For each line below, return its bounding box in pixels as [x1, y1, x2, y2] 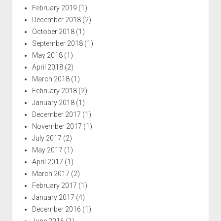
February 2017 [32, 181, 77, 189]
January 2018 [32, 98, 74, 107]
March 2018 [32, 74, 70, 83]
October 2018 [32, 27, 74, 36]
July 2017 [32, 134, 62, 142]
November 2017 [32, 122, 82, 130]
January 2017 [32, 193, 74, 201]
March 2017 [32, 169, 70, 178]
